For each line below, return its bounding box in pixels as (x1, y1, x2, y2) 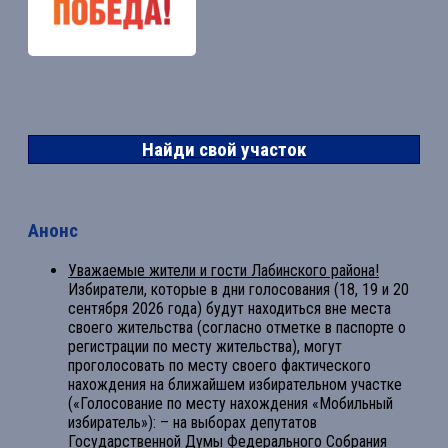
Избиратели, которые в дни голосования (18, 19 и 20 (68, 280, 409, 300)
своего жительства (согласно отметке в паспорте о (68, 318, 406, 338)
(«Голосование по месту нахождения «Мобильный (68, 394, 393, 414)
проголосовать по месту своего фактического (68, 356, 371, 376)
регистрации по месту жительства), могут (68, 337, 342, 357)
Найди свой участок (141, 137, 307, 161)
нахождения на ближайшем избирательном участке (68, 375, 402, 395)
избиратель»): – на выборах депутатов (68, 413, 317, 433)
